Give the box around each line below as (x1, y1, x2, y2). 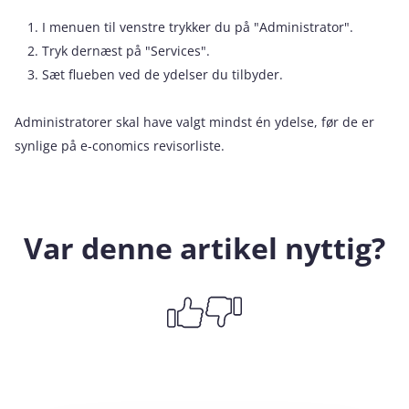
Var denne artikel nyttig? (24, 227, 385, 267)
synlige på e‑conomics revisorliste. (15, 136, 225, 154)
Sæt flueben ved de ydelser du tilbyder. (42, 65, 283, 83)
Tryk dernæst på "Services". (42, 41, 210, 59)
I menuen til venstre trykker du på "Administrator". (42, 17, 353, 36)
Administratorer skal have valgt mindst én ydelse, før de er (15, 112, 374, 131)
